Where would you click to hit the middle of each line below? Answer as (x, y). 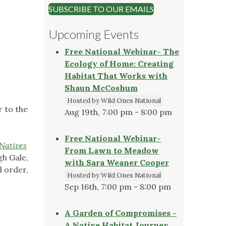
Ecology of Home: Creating (119, 63)
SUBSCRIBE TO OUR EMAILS (101, 9)
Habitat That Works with (116, 75)
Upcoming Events (94, 34)
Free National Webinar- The (122, 51)
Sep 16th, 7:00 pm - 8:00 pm (118, 186)
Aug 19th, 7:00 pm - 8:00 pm (118, 112)
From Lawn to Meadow (112, 150)
